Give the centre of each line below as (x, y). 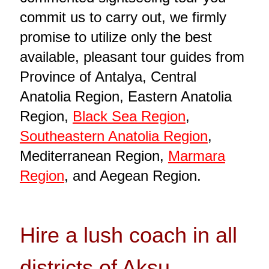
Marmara (196, 156)
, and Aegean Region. (132, 176)
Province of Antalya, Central (108, 77)
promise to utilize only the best (116, 37)
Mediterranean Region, (94, 156)
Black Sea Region (129, 116)
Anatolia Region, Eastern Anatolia (125, 97)
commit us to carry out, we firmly (123, 17)
